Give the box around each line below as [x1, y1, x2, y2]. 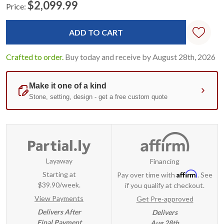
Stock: [6, 21, 26, 30]
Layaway [45, 156, 72, 165]
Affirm [176, 169, 197, 178]
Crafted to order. [6, 52, 63, 62]
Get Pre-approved [136, 194, 193, 203]
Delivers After [37, 207, 81, 216]
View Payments [34, 194, 83, 203]
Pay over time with [117, 170, 176, 179]
